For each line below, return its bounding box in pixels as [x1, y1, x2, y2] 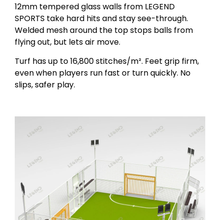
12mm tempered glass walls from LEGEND [15, 1, 175, 13]
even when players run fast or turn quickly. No [15, 67, 191, 79]
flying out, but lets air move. [15, 36, 120, 48]
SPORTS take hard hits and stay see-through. [15, 13, 188, 25]
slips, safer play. [15, 79, 75, 90]
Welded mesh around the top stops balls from [15, 25, 193, 36]
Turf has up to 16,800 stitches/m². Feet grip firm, [15, 55, 199, 67]
